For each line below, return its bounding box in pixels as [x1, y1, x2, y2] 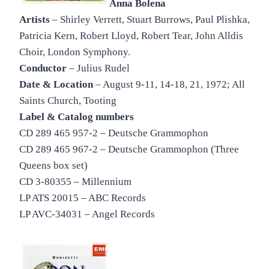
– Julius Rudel [67, 62, 130, 74]
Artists [19, 14, 50, 26]
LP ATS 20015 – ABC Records [19, 192, 146, 204]
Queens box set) [19, 160, 88, 172]
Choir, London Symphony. [19, 46, 130, 58]
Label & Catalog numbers [19, 111, 134, 123]
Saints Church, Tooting [19, 95, 116, 107]
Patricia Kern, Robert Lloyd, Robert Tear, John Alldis [19, 30, 243, 42]
